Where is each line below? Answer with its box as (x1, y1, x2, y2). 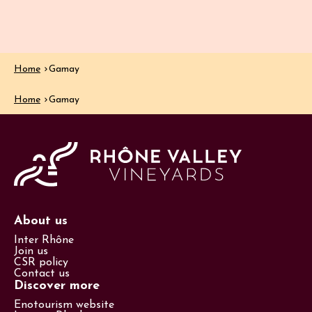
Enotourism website (14, 299, 114, 311)
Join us (14, 245, 48, 257)
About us (14, 214, 68, 228)
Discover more (14, 279, 100, 292)
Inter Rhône (14, 234, 74, 246)
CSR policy (14, 256, 68, 268)
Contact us (14, 267, 70, 279)
